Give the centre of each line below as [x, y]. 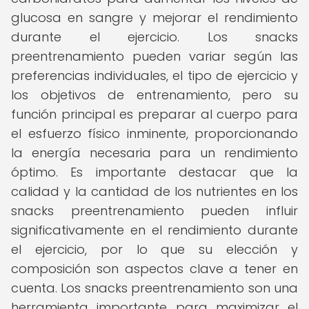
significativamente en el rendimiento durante [154, 230]
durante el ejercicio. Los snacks [154, 37]
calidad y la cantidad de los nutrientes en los [154, 191]
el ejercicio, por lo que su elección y [154, 249]
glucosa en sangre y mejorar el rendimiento [154, 18]
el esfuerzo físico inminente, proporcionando [154, 133]
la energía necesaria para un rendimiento [154, 153]
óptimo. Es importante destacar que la [154, 172]
